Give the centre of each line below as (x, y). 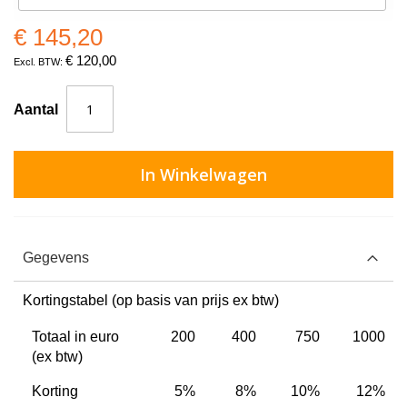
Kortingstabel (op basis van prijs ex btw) (151, 300)
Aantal (36, 109)
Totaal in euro (75, 337)
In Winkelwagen (203, 174)
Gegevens (56, 258)
